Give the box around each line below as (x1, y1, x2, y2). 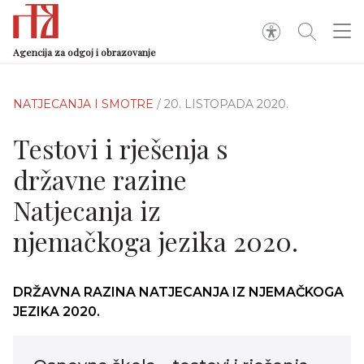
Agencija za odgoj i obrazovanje (13, 45, 156, 58)
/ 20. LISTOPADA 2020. (157, 97, 288, 111)
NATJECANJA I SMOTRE (13, 97, 157, 111)
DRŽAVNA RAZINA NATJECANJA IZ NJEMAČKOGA (13, 284, 344, 300)
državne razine (13, 162, 187, 197)
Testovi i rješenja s (13, 131, 228, 166)
